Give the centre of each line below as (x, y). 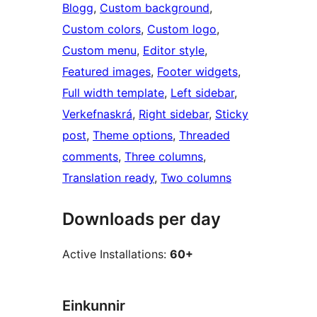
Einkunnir (94, 306)
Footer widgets (197, 72)
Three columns (164, 157)
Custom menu (99, 51)
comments (90, 157)
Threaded (204, 136)
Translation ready (108, 178)
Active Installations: (116, 254)
